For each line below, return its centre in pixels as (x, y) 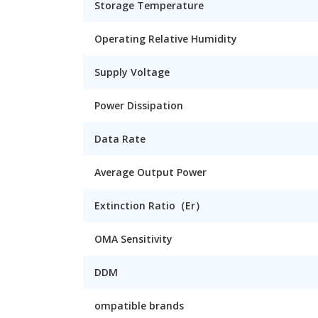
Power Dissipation (139, 105)
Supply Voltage (132, 72)
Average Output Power (150, 172)
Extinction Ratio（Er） (150, 205)
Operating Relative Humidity (166, 39)
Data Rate (120, 139)
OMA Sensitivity (133, 239)
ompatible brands (139, 306)
